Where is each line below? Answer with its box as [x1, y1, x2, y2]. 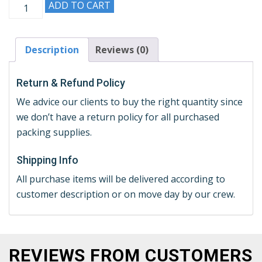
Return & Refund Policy [16, 77, 125, 89]
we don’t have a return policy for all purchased [16, 111, 219, 124]
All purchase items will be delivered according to [16, 173, 225, 186]
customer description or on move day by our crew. [16, 188, 235, 201]
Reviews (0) [95, 43, 149, 57]
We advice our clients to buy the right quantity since [16, 95, 243, 109]
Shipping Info [16, 154, 78, 167]
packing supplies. [16, 126, 92, 139]
